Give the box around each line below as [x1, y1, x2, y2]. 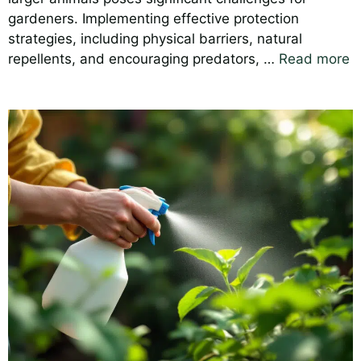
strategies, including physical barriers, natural [8, 30, 302, 47]
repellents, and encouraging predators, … [8, 50, 279, 67]
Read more [279, 50, 350, 67]
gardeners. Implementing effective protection [8, 10, 299, 27]
